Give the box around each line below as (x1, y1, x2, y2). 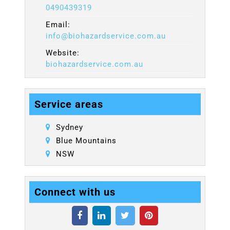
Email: (46, 20, 70, 30)
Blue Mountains (56, 136, 117, 146)
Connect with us (34, 186, 116, 199)
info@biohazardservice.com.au (46, 31, 166, 41)
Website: (46, 48, 80, 58)
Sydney (56, 123, 83, 132)
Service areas (34, 98, 103, 111)
